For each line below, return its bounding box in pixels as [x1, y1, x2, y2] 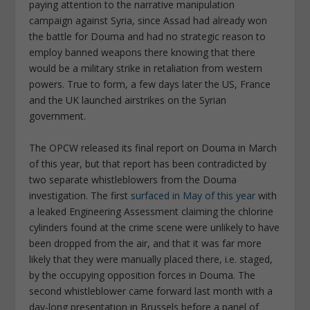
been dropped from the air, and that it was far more [29, 236, 262, 250]
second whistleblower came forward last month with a [29, 284, 273, 298]
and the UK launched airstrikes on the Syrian [29, 93, 227, 107]
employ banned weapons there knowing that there [29, 46, 256, 60]
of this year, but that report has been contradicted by [29, 156, 267, 170]
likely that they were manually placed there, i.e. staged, [29, 252, 273, 266]
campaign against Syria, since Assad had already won [29, 14, 268, 28]
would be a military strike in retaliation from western [29, 62, 263, 75]
